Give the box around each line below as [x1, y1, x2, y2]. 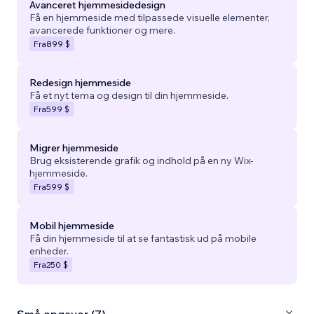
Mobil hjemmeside [29, 219, 114, 232]
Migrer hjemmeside [29, 141, 118, 154]
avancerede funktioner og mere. [29, 23, 175, 36]
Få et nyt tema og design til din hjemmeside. [29, 88, 228, 102]
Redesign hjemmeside [29, 76, 131, 89]
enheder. [29, 244, 69, 257]
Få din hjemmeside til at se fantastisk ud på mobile [29, 231, 257, 245]
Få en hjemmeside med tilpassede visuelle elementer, [29, 11, 270, 24]
